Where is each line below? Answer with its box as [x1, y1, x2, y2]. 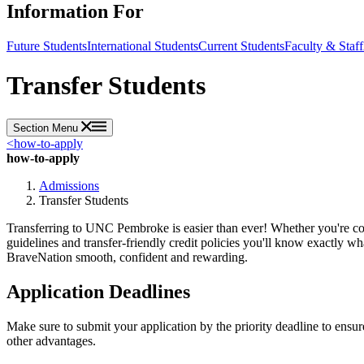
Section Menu [13, 121, 81, 134]
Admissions [39, 178, 99, 193]
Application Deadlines [6, 280, 190, 302]
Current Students [198, 38, 284, 53]
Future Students [6, 38, 87, 53]
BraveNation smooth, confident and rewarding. [6, 249, 248, 264]
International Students [87, 38, 198, 53]
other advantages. [6, 333, 96, 348]
